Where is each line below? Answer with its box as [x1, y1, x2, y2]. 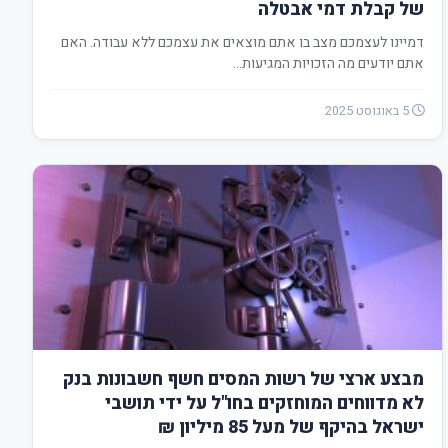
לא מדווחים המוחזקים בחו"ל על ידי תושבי [104, 390, 424, 417]
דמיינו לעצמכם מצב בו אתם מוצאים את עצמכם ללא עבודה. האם [60, 32, 424, 53]
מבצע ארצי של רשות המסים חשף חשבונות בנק [62, 366, 424, 393]
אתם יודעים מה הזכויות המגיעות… [232, 53, 424, 74]
